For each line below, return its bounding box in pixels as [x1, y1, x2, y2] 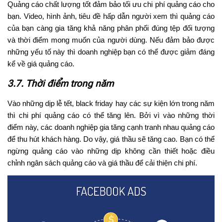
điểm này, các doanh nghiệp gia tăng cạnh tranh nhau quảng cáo [7, 123, 215, 132]
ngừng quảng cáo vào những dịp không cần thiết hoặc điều [7, 147, 215, 156]
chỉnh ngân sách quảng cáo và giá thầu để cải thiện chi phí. [7, 159, 197, 167]
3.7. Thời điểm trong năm [7, 78, 113, 90]
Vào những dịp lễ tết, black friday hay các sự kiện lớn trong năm [7, 99, 215, 108]
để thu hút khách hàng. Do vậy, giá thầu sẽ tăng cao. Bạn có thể [7, 135, 215, 144]
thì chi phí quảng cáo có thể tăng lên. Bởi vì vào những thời [7, 111, 215, 120]
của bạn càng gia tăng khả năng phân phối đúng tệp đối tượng [7, 24, 215, 33]
